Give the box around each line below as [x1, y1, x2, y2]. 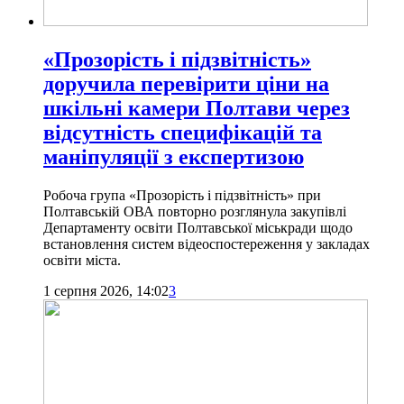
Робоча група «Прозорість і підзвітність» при [43, 187, 321, 203]
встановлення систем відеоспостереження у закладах [43, 235, 370, 252]
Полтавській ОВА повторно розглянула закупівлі [43, 203, 346, 219]
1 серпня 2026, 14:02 [43, 282, 169, 298]
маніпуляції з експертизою [43, 144, 304, 169]
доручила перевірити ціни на [43, 71, 329, 96]
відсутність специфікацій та [43, 120, 322, 144]
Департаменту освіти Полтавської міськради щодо [43, 219, 353, 235]
